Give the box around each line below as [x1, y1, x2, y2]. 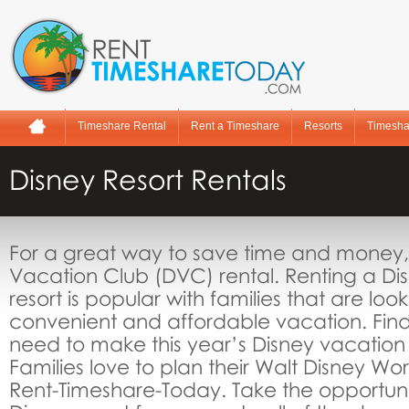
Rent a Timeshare [191, 120, 279, 132]
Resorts [304, 120, 342, 132]
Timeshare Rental [78, 120, 166, 132]
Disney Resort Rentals [9, 163, 287, 196]
